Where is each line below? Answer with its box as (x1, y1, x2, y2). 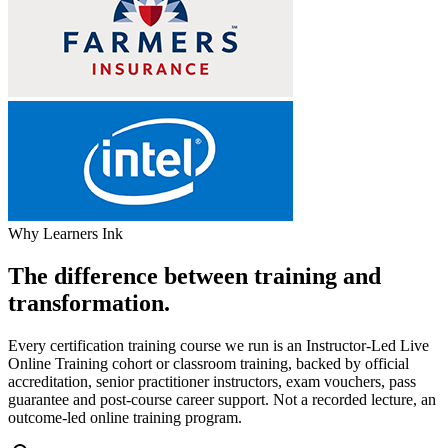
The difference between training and (8, 263, 381, 290)
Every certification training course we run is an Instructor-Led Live (8, 337, 429, 355)
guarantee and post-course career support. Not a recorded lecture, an (8, 391, 436, 409)
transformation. (8, 290, 170, 317)
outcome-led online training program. (8, 409, 242, 427)
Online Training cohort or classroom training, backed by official (8, 355, 409, 373)
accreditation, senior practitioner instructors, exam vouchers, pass (8, 373, 416, 391)
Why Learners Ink (8, 225, 123, 243)
